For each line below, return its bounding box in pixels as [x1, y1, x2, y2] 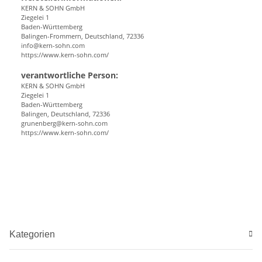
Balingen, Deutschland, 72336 [21, 109, 110, 118]
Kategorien [9, 229, 55, 239]
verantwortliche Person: [21, 69, 118, 81]
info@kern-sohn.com [21, 40, 85, 50]
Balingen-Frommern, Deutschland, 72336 [21, 31, 144, 40]
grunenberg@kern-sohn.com [21, 118, 108, 127]
